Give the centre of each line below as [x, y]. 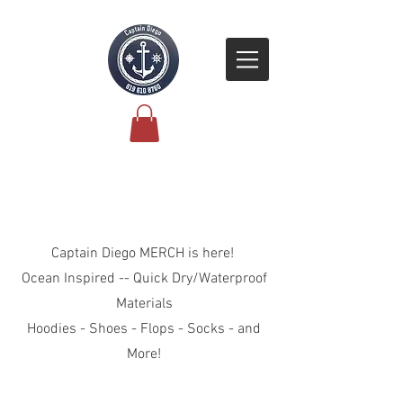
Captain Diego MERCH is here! [144, 253]
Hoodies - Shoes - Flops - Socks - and [144, 329]
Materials [144, 304]
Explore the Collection [144, 206]
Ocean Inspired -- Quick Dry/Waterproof [144, 278]
